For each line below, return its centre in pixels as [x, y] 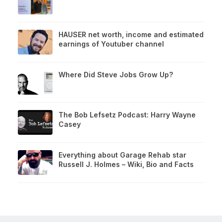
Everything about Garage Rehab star [122, 155]
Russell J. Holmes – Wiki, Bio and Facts [126, 164]
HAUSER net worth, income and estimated [131, 34]
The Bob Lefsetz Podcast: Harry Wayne [127, 114]
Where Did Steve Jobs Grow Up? [116, 74]
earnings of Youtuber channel [111, 44]
